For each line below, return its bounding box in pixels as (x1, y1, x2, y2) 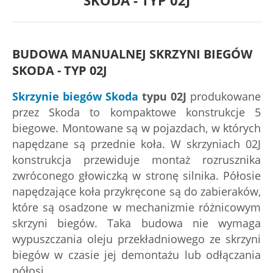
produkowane (186, 89, 261, 104)
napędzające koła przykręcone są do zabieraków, (12, 184, 261, 199)
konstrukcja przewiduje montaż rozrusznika (12, 152, 261, 167)
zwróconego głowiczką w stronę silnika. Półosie (12, 168, 261, 183)
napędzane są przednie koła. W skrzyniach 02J (12, 136, 261, 151)
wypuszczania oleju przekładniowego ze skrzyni (12, 232, 261, 246)
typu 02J (138, 89, 186, 104)
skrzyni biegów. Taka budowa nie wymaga (12, 216, 261, 230)
